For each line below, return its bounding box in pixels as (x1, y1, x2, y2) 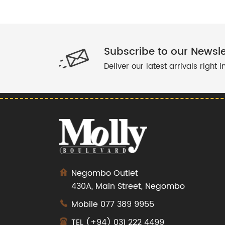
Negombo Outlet (71, 167, 138, 180)
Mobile (71, 198, 100, 211)
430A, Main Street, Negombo (71, 180, 185, 193)
